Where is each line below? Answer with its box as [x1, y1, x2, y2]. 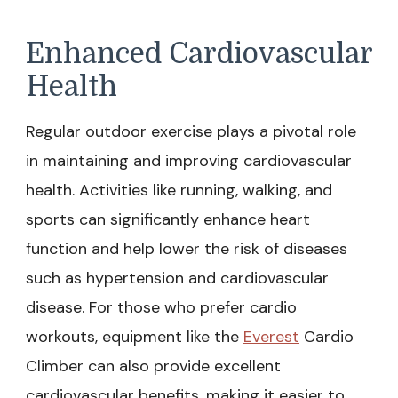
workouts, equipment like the [26, 326, 243, 347]
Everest [243, 326, 299, 347]
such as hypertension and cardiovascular [26, 267, 329, 289]
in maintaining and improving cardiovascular [26, 150, 352, 171]
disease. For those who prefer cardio [26, 297, 297, 318]
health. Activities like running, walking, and [26, 179, 332, 201]
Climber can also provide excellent [26, 355, 281, 377]
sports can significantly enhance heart [26, 209, 310, 230]
